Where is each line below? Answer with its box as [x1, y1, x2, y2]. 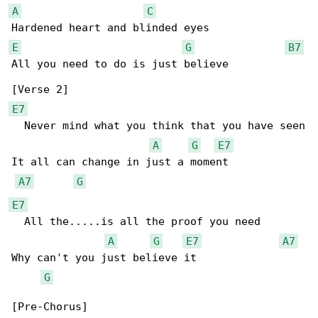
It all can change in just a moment [11, 155, 229, 169]
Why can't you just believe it [11, 251, 197, 265]
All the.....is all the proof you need [11, 215, 261, 229]
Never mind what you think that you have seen [11, 119, 305, 133]
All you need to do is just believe [11, 57, 229, 71]
